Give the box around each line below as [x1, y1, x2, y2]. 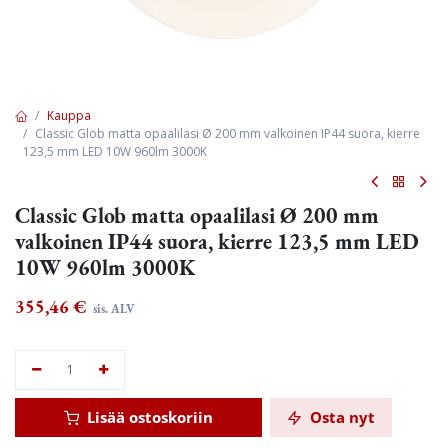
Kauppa [47, 107, 91, 124]
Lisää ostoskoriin [83, 407, 213, 427]
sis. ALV [90, 301, 134, 317]
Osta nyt [306, 407, 375, 427]
